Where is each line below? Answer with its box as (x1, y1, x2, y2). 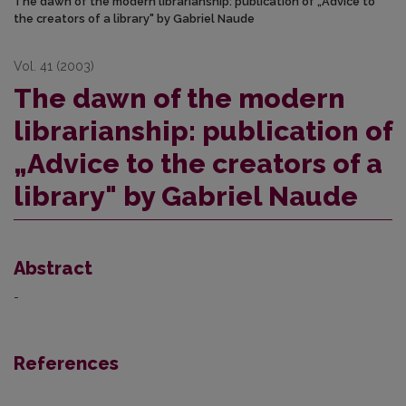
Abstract (14, 257, 92, 280)
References (14, 353, 119, 375)
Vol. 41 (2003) (14, 59, 94, 74)
